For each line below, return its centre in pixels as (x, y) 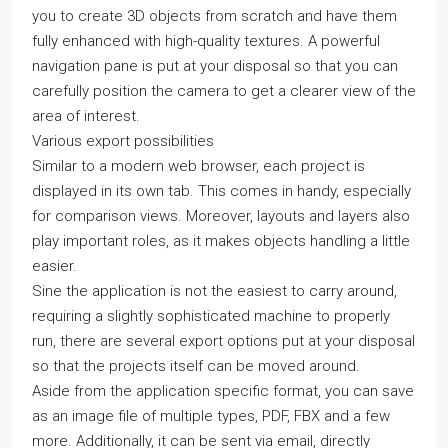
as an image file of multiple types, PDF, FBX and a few (211, 416)
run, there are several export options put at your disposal (223, 341)
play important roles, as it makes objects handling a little (221, 241)
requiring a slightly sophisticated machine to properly (211, 316)
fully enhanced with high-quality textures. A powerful (206, 41)
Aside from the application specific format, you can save (223, 391)
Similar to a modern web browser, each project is (198, 166)
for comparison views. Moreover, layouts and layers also (221, 216)
